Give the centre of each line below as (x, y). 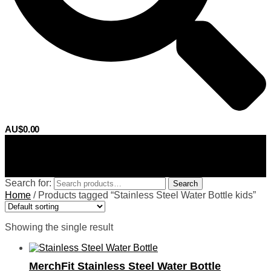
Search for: (28, 183)
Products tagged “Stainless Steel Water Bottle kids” (147, 195)
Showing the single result (59, 227)
